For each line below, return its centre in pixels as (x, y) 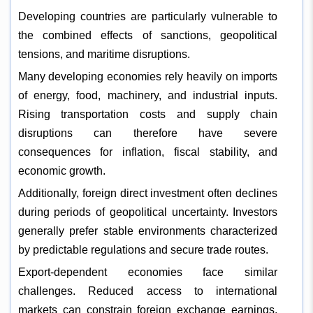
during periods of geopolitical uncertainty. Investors (148, 212)
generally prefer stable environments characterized (148, 231)
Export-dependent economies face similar (148, 272)
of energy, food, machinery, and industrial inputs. (148, 95)
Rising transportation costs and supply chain (148, 114)
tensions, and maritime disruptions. (104, 54)
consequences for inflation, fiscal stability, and (148, 152)
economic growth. (61, 170)
